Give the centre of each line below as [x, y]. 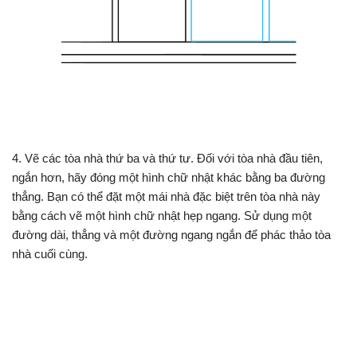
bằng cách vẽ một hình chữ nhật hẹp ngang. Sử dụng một [162, 216]
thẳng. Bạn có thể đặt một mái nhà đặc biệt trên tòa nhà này [166, 197]
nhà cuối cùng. [50, 254]
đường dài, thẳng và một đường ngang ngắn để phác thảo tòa [171, 235]
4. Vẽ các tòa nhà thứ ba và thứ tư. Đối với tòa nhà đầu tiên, [167, 159]
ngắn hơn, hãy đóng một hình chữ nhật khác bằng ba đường [169, 178]
